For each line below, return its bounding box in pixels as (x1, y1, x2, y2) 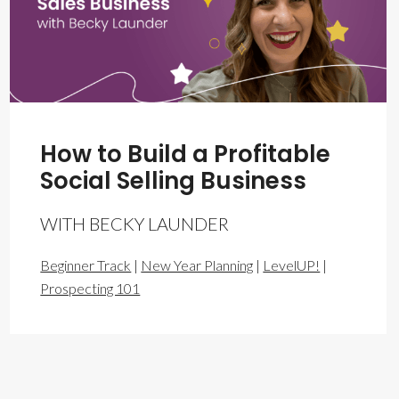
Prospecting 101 (40, 279, 141, 297)
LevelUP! (263, 256, 321, 273)
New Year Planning (141, 256, 254, 273)
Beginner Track (40, 256, 132, 273)
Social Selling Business (40, 164, 307, 197)
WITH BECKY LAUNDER (40, 212, 230, 234)
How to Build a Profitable (40, 137, 331, 170)
